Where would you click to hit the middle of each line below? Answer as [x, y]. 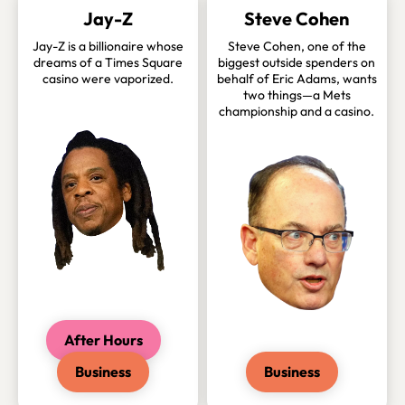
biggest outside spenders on [297, 63]
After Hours [103, 340]
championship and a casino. [297, 112]
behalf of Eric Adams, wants [297, 79]
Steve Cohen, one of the [297, 47]
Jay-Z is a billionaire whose [108, 47]
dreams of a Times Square [108, 63]
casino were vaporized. [108, 79]
